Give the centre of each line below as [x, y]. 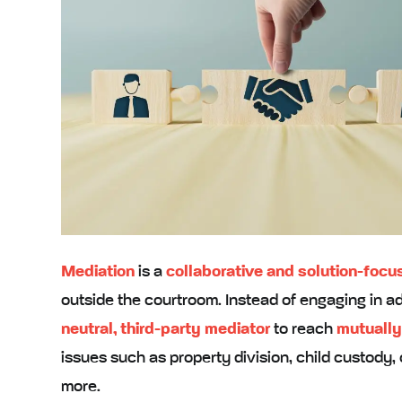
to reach [303, 329]
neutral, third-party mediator [165, 329]
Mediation [97, 271]
